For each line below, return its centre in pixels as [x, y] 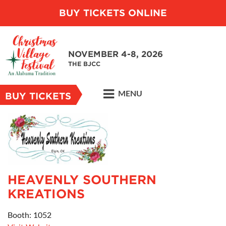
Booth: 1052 [30, 215]
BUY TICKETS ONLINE [113, 13]
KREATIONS [46, 194]
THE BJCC [84, 64]
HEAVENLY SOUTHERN [82, 180]
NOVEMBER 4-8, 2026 [116, 54]
